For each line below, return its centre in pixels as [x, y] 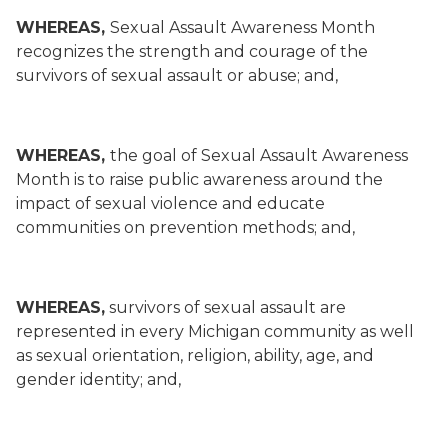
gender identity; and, [100, 379]
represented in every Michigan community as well [215, 331]
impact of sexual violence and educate [170, 203]
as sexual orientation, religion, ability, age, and [195, 355]
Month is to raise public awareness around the [199, 179]
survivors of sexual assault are [225, 307]
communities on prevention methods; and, [185, 227]
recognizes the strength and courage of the [192, 51]
